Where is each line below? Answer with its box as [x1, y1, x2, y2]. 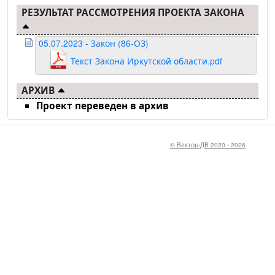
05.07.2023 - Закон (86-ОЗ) [39, 37, 149, 50]
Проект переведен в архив [36, 99, 169, 113]
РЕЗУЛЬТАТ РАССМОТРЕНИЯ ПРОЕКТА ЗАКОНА [21, 6, 244, 20]
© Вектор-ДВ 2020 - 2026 [170, 140, 246, 150]
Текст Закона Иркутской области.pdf [71, 55, 222, 68]
